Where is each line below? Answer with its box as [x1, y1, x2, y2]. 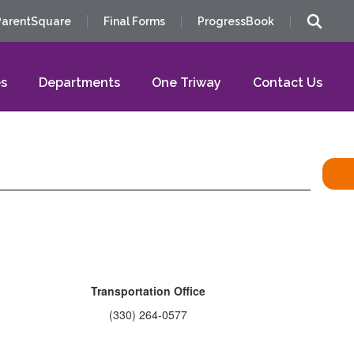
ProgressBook [198, 14, 274, 28]
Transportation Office [90, 283, 205, 299]
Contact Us [253, 75, 322, 90]
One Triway [152, 75, 221, 90]
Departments [39, 75, 120, 90]
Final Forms [104, 14, 165, 28]
